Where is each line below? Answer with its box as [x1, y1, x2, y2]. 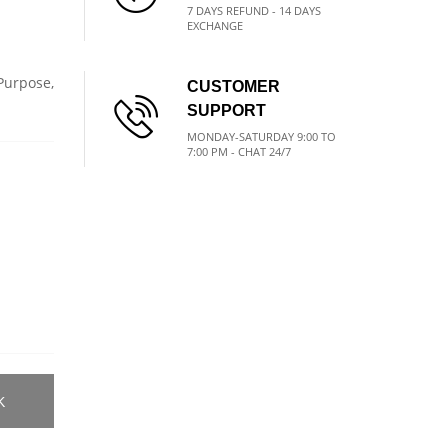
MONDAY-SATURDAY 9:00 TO [186, 129, 336, 144]
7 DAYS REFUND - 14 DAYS [186, 3, 321, 18]
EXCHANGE [186, 18, 243, 33]
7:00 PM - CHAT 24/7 [186, 144, 291, 159]
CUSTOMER [186, 78, 280, 95]
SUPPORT [186, 102, 266, 119]
